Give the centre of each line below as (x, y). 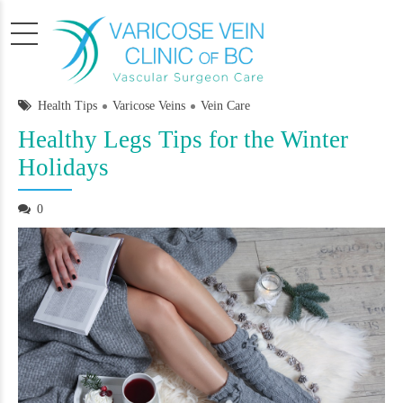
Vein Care (225, 106)
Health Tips (67, 106)
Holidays (63, 167)
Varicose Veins (149, 106)
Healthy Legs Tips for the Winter (183, 139)
